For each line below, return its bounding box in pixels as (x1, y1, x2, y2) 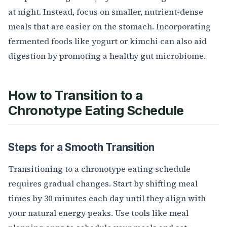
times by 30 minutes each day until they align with (8, 193, 206, 204)
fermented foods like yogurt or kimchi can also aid (8, 35, 207, 47)
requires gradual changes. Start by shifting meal (8, 178, 198, 190)
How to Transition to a (8, 87, 143, 103)
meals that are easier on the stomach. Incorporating (8, 21, 211, 32)
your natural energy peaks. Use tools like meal (8, 207, 188, 219)
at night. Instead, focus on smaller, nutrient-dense (8, 6, 203, 18)
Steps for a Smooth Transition (8, 141, 155, 154)
